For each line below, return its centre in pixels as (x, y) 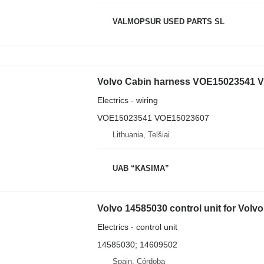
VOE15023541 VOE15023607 (153, 118)
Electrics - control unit (137, 227)
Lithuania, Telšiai (141, 134)
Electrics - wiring (127, 100)
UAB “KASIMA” (141, 169)
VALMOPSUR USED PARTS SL (168, 22)
